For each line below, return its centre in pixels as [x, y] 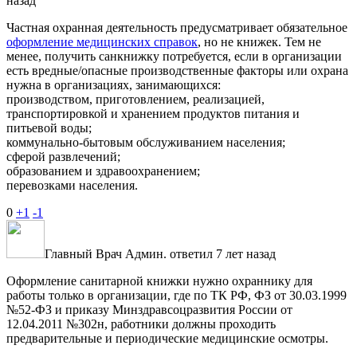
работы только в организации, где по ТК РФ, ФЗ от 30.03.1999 [177, 295]
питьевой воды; [49, 127]
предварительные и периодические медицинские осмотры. [167, 338]
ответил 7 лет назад [221, 253]
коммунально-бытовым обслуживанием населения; [146, 142]
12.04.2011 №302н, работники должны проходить [141, 324]
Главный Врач [83, 253]
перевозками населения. [72, 185]
